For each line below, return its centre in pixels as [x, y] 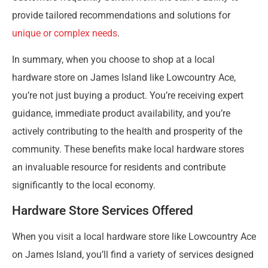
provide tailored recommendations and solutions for [121, 15]
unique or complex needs [65, 33]
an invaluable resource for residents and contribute [119, 167]
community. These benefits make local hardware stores [128, 150]
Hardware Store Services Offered [103, 210]
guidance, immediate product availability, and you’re [121, 114]
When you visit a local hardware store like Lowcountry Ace [134, 236]
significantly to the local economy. [84, 185]
